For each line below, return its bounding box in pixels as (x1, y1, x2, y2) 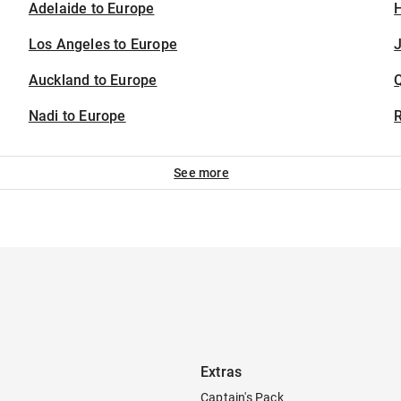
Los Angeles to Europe (28, 36, 178, 53)
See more (174, 166, 229, 180)
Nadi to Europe (28, 107, 126, 124)
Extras (200, 363, 243, 380)
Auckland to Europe (28, 72, 158, 89)
